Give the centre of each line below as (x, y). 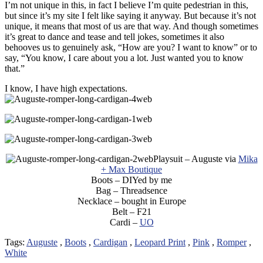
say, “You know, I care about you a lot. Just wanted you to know (124, 58)
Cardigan (110, 242)
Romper (232, 242)
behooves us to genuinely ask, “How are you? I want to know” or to (131, 47)
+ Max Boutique (131, 169)
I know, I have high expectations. (67, 88)
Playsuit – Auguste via (195, 159)
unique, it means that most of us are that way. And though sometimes (131, 26)
